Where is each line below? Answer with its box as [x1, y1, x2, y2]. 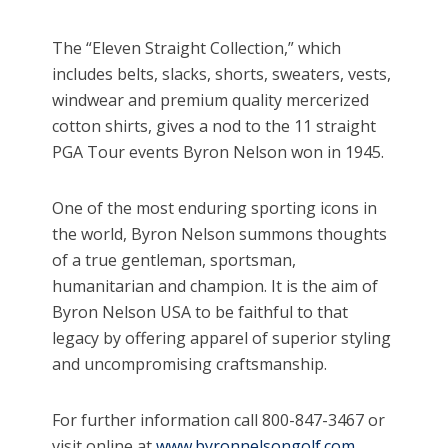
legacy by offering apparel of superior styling [52, 327, 392, 350]
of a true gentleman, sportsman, [52, 249, 297, 272]
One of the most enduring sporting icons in [52, 197, 378, 220]
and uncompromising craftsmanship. [52, 353, 328, 376]
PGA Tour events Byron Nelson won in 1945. [52, 141, 385, 164]
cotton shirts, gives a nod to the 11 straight [52, 115, 377, 138]
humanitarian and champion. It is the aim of [52, 275, 379, 298]
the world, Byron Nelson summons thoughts [52, 223, 388, 246]
